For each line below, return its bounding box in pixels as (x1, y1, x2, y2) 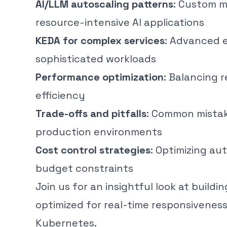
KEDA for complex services (35, 33, 165, 47)
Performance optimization (35, 70, 164, 84)
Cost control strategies (35, 143, 150, 157)
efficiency (35, 88, 85, 102)
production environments (35, 125, 162, 138)
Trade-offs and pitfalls (35, 106, 146, 120)
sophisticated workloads (35, 52, 156, 65)
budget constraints (35, 161, 133, 175)
